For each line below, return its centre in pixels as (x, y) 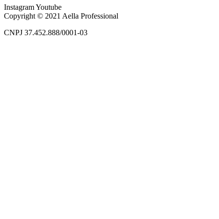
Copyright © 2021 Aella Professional (61, 16)
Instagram (19, 7)
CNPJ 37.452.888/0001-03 (46, 33)
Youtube (49, 7)
